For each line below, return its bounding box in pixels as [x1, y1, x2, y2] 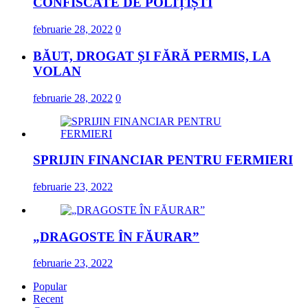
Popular [33, 280, 67, 293]
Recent [33, 293, 63, 305]
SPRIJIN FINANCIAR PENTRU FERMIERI [33, 153, 293, 168]
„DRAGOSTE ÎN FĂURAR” [33, 229, 199, 244]
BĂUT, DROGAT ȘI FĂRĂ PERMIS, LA [33, 48, 271, 63]
